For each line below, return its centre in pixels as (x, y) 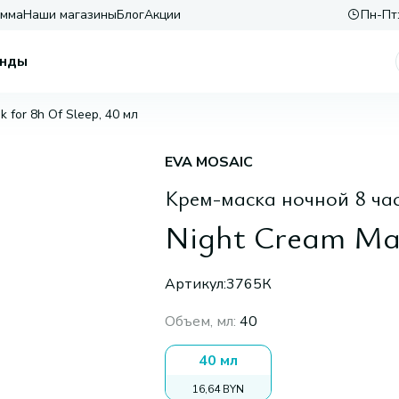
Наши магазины (70, 15)
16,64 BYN (218, 389)
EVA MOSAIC (208, 162)
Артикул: (195, 284)
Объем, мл (199, 322)
